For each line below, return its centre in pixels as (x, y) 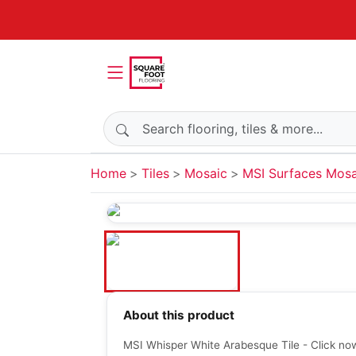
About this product (179, 315)
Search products (152, 120)
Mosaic (206, 173)
